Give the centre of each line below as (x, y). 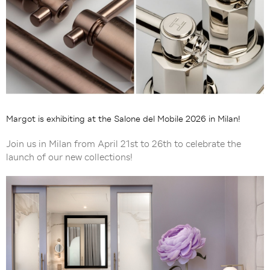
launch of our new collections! (69, 157)
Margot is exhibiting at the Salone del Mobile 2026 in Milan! (123, 118)
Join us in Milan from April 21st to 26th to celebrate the (124, 144)
